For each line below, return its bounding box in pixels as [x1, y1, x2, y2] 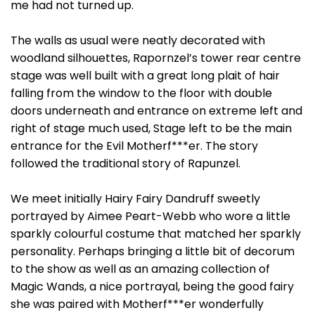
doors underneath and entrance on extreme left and [11, 103, 302, 119]
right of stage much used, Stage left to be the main [11, 120, 292, 136]
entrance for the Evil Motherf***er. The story [11, 138, 258, 154]
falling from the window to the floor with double [11, 85, 272, 101]
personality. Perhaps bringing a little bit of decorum [11, 243, 295, 259]
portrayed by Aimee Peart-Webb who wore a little [11, 208, 290, 224]
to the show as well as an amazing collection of [11, 261, 270, 277]
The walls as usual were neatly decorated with [11, 32, 265, 49]
